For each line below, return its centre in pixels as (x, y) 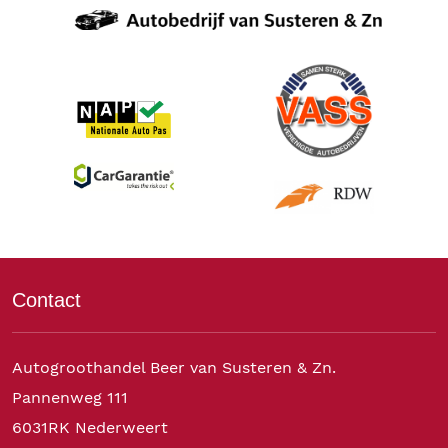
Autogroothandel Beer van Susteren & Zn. (174, 367)
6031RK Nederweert (90, 427)
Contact (46, 299)
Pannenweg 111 (70, 397)
